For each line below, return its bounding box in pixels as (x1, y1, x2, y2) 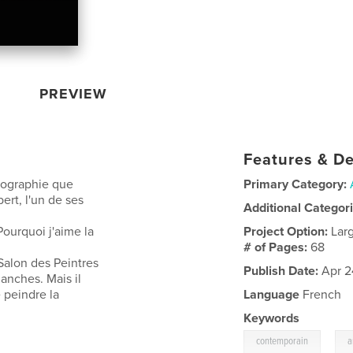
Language (243, 286, 300, 303)
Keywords (243, 310, 300, 326)
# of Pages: (243, 239, 311, 255)
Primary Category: (243, 176, 347, 192)
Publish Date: (243, 262, 319, 279)
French (299, 286, 342, 303)
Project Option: (243, 223, 332, 240)
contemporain (256, 334, 309, 348)
